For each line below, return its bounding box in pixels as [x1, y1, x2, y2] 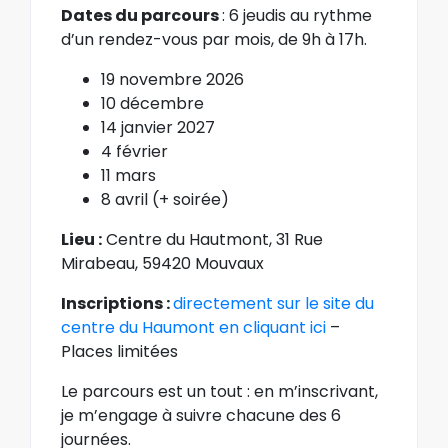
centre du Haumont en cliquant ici [61, 315, 326, 339]
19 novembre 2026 [101, 67, 244, 91]
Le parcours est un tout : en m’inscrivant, [61, 379, 378, 403]
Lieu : [61, 227, 102, 251]
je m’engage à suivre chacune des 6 [61, 403, 341, 427]
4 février [101, 139, 168, 163]
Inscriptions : [61, 291, 173, 315]
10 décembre [101, 91, 204, 115]
